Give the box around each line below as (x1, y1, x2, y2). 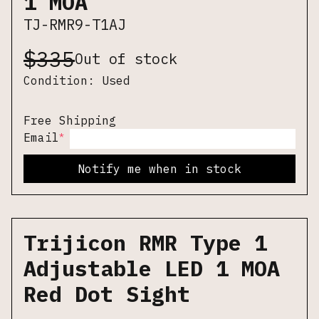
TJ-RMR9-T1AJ (23, 15, 126, 34)
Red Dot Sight (23, 280, 190, 308)
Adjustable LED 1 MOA (23, 254, 280, 282)
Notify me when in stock (78, 162, 241, 176)
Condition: (23, 73, 102, 88)
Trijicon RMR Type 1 (23, 229, 267, 256)
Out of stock (75, 49, 177, 68)
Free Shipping (23, 113, 116, 127)
